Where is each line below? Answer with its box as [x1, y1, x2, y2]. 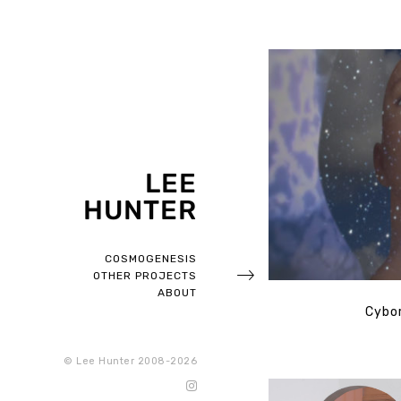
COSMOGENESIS [105, 252, 197, 265]
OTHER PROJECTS [93, 269, 197, 282]
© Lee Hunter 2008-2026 [64, 354, 197, 367]
